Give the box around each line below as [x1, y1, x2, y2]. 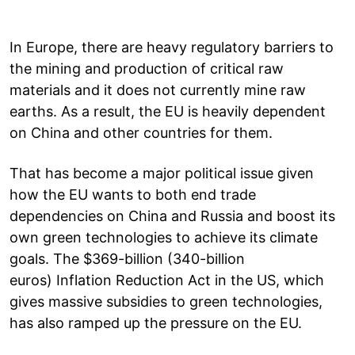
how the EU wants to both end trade [10, 185, 256, 203]
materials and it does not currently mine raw [10, 81, 306, 98]
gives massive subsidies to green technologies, [10, 292, 323, 310]
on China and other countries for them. [10, 124, 273, 141]
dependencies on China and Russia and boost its [10, 207, 335, 224]
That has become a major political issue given [10, 164, 314, 181]
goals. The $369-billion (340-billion [10, 250, 245, 267]
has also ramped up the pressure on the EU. [10, 314, 302, 331]
